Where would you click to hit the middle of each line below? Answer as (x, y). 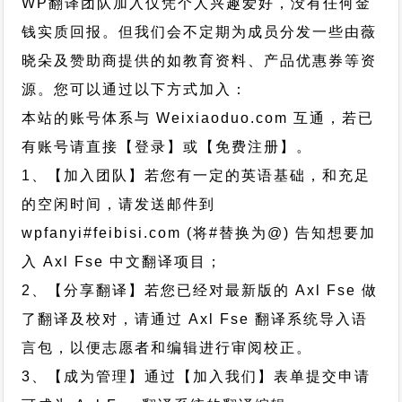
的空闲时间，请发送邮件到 (119, 204)
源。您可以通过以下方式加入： (135, 89)
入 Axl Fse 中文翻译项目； (122, 262)
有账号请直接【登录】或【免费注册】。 (167, 147)
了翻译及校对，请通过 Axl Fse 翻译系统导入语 (195, 319)
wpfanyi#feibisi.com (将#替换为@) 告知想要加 (199, 233)
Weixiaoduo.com (223, 118)
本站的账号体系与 (89, 118)
